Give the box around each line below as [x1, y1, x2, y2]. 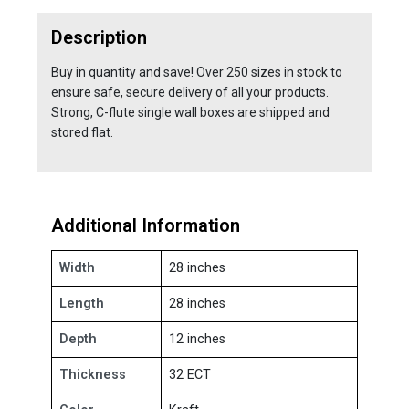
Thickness [59, 366, 126, 383]
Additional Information [51, 214, 240, 236]
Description [51, 26, 147, 48]
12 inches [169, 330, 225, 347]
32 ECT [169, 366, 211, 383]
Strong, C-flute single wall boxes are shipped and [51, 104, 330, 120]
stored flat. [51, 124, 113, 140]
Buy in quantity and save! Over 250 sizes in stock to [51, 64, 342, 79]
